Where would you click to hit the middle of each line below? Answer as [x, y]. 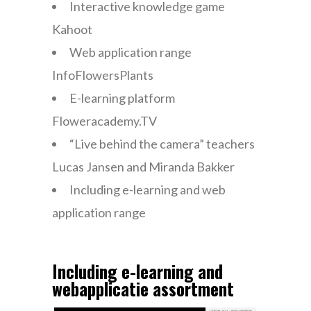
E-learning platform [122, 98]
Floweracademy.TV [104, 121]
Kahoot [72, 30]
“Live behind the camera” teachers [162, 144]
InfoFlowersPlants [102, 75]
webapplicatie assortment [143, 289]
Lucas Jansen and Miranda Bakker [143, 167]
